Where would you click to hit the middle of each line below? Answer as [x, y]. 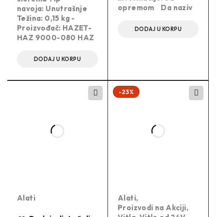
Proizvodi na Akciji [152, 208]
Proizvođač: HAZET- [54, 28]
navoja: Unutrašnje [52, 9]
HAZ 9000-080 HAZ [56, 38]
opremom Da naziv [155, 8]
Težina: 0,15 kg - [46, 18]
